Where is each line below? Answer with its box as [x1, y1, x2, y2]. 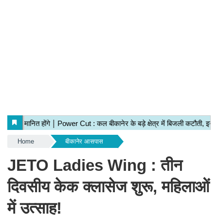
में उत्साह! [7, 199, 62, 217]
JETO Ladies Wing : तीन [7, 156, 182, 174]
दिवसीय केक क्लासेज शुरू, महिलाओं [7, 178, 209, 196]
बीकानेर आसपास [65, 138, 103, 145]
